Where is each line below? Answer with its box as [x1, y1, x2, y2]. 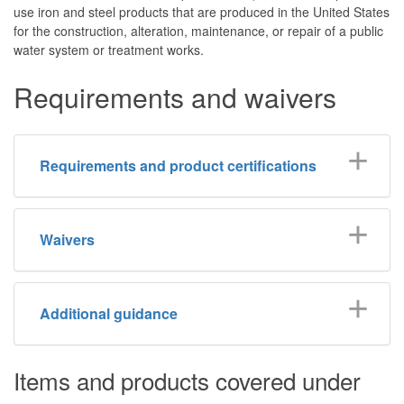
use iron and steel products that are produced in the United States [14, 2, 390, 21]
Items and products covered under [14, 363, 361, 397]
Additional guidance [40, 302, 178, 324]
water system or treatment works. [14, 40, 204, 59]
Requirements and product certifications [40, 154, 317, 176]
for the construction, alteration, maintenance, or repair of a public [14, 21, 383, 40]
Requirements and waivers [14, 77, 336, 116]
